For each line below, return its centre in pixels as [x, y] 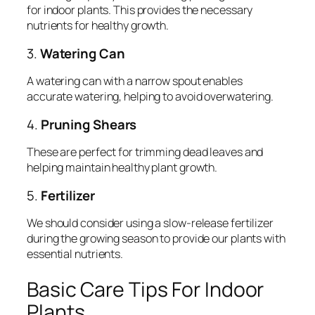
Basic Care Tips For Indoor [146, 290]
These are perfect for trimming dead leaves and [145, 152]
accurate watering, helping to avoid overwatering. [150, 97]
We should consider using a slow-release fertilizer [150, 223]
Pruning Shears [89, 124]
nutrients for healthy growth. [98, 26]
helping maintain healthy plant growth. [122, 168]
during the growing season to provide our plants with [156, 239]
